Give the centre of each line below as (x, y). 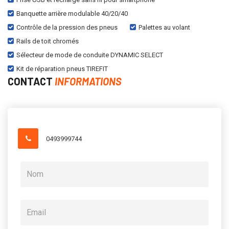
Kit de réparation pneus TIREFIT (62, 68)
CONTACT (31, 81)
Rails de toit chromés (48, 41)
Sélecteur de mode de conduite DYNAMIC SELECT (90, 55)
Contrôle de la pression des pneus (67, 27)
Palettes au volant (164, 27)
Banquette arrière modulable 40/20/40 (72, 13)
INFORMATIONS (88, 81)
